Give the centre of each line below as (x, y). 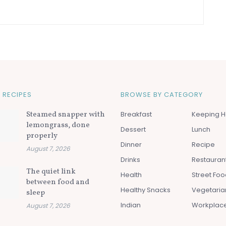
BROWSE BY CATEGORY (162, 94)
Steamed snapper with (65, 115)
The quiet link (51, 172)
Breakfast (136, 114)
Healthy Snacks (146, 190)
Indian (131, 205)
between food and (58, 182)
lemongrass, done (58, 125)
